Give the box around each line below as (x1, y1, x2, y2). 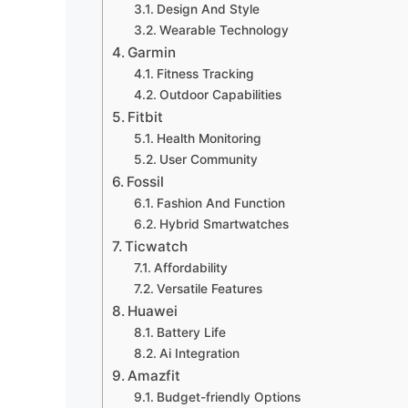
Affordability (153, 260, 228, 276)
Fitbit (127, 108, 164, 127)
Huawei (127, 302, 178, 321)
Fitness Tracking (156, 66, 254, 82)
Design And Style (156, 2, 260, 17)
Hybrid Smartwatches (158, 217, 289, 232)
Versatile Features (156, 281, 262, 297)
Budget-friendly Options (156, 390, 301, 405)
